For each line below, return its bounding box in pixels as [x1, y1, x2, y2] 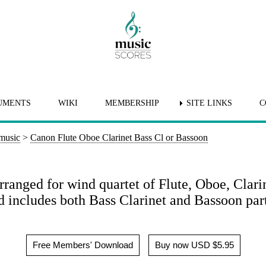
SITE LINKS [186, 98, 232, 107]
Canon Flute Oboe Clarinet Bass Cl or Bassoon [30, 132, 208, 142]
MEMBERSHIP [104, 98, 159, 107]
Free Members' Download [32, 239, 133, 250]
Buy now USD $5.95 [154, 239, 234, 250]
